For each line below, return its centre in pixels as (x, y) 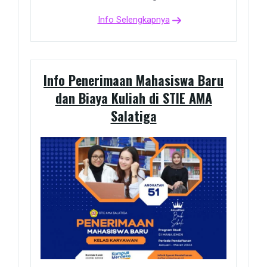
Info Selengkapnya (133, 20)
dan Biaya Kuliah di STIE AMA (133, 98)
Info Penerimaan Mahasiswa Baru (133, 80)
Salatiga (133, 116)
